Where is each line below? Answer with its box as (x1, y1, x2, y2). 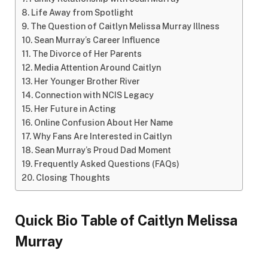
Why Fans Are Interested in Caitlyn (32, 132, 172, 142)
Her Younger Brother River (33, 77, 140, 87)
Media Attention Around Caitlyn (33, 63, 161, 73)
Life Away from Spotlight (31, 8, 133, 18)
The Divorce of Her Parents (32, 49, 142, 59)
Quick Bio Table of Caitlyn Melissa (15, 212, 237, 229)
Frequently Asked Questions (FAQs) (33, 159, 179, 169)
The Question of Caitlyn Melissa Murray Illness (30, 22, 220, 32)
